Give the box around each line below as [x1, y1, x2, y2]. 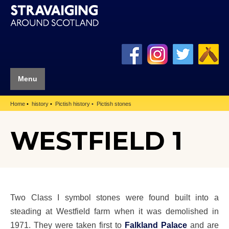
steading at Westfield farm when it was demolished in [10, 206, 219, 216]
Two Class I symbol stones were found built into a [10, 192, 219, 202]
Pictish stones [97, 101, 131, 107]
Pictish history [55, 101, 90, 107]
